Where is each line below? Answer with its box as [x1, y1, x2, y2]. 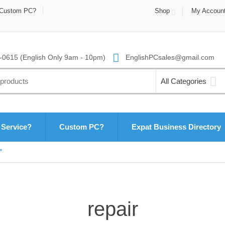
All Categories [160, 76, 206, 85]
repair [87, 197, 138, 220]
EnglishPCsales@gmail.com [123, 53, 214, 61]
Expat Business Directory [132, 122, 221, 131]
